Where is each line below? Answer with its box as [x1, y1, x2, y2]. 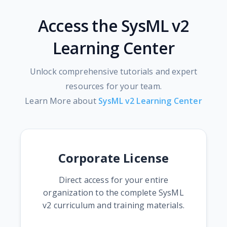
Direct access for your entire [58, 174, 169, 185]
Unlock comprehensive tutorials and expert [29, 65, 198, 77]
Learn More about [25, 95, 98, 106]
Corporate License [58, 149, 169, 166]
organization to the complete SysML [43, 186, 184, 198]
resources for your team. [65, 80, 162, 92]
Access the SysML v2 [38, 14, 189, 36]
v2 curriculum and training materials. [43, 199, 184, 211]
